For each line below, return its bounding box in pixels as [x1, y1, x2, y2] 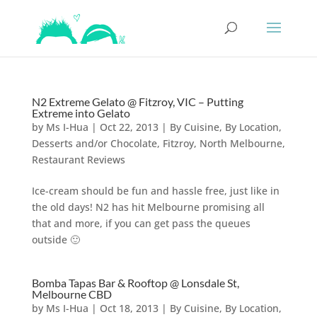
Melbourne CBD [31, 287, 112, 301]
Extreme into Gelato [31, 106, 130, 120]
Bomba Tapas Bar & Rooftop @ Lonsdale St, [31, 276, 239, 289]
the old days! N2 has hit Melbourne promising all [31, 200, 265, 214]
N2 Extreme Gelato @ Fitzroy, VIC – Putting [31, 95, 243, 108]
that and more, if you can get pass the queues [31, 217, 250, 230]
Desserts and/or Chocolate [31, 137, 157, 150]
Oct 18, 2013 [99, 301, 158, 315]
